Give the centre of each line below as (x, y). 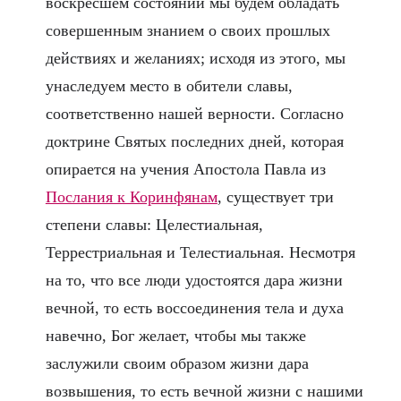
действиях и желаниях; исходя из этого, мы (195, 59)
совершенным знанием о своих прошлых (188, 31)
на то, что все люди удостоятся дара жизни (194, 281)
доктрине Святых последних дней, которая (194, 142)
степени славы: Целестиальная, (154, 225)
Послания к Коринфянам (131, 197)
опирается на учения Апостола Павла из (185, 170)
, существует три (275, 197)
